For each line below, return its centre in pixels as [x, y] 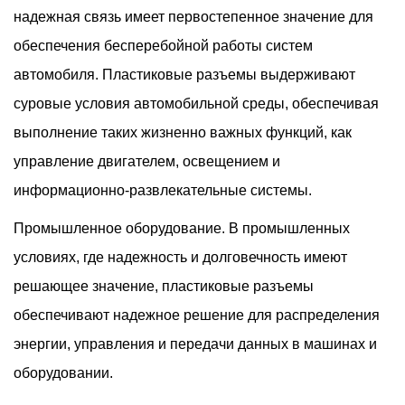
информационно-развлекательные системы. [163, 190]
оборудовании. [63, 373]
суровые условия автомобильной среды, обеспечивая [196, 104]
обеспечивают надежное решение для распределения [197, 315]
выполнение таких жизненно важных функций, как [183, 132]
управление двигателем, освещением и [147, 161]
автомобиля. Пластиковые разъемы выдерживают [184, 75]
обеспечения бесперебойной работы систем [163, 46]
